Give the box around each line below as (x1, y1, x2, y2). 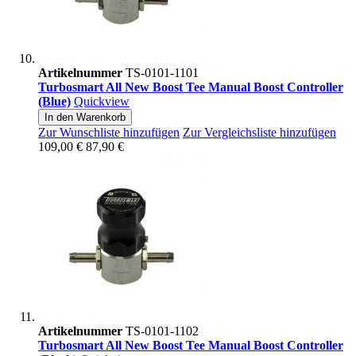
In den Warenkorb (44, 111, 126, 124)
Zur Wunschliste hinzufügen (38, 126, 180, 140)
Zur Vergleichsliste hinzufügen (183, 126, 336, 140)
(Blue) (38, 95, 71, 109)
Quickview (74, 95, 130, 109)
